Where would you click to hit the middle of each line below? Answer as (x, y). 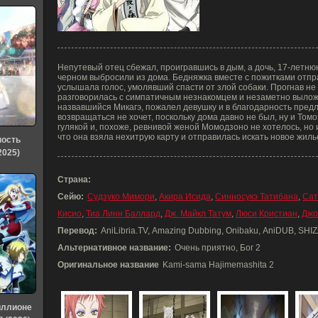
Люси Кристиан (267, 214)
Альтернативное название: (114, 248)
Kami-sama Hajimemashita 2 (218, 265)
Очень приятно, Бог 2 (218, 248)
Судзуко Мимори (121, 197)
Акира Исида (185, 197)
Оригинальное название (108, 265)
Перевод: (77, 231)
